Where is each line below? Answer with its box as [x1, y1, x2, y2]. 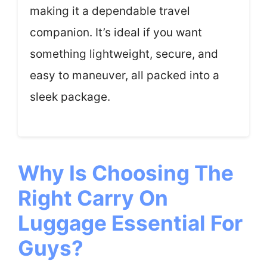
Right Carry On [18, 185, 168, 210]
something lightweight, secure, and [30, 46, 218, 61]
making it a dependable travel [30, 4, 190, 18]
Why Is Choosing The [18, 160, 234, 185]
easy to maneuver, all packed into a [30, 68, 219, 82]
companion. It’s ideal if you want [30, 25, 202, 39]
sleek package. [30, 89, 110, 104]
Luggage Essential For [18, 210, 243, 235]
